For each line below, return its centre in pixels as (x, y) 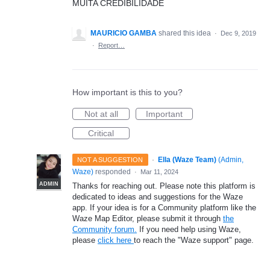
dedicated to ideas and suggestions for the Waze (158, 197)
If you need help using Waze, (189, 229)
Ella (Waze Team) (187, 160)
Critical (101, 133)
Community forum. (105, 229)
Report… (111, 45)
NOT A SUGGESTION (110, 160)
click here (116, 240)
